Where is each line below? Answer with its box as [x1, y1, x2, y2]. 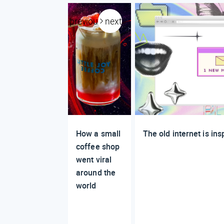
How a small [76, 127, 121, 139]
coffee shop [76, 140, 120, 152]
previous [69, 14, 102, 27]
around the [76, 166, 115, 178]
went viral [76, 153, 111, 165]
